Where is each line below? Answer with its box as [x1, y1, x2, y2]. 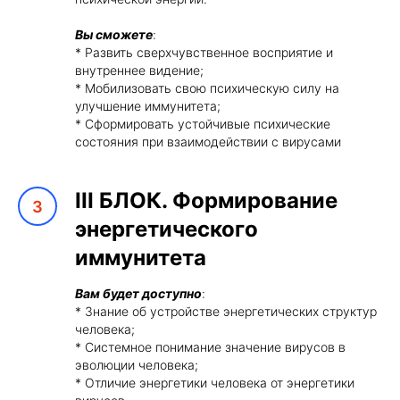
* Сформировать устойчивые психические [75, 116, 330, 131]
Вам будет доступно [75, 286, 202, 301]
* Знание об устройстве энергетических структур [75, 304, 377, 319]
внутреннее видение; [75, 62, 204, 78]
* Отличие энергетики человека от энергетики [75, 375, 354, 390]
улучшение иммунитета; [75, 98, 221, 113]
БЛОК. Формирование [99, 187, 337, 213]
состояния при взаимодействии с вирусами [75, 134, 341, 149]
